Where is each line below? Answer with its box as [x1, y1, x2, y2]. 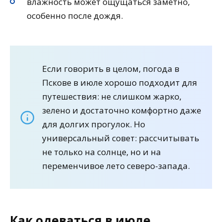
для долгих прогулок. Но [42, 118, 145, 130]
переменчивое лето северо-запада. [42, 160, 190, 171]
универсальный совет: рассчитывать [42, 132, 199, 144]
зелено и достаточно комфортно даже [42, 104, 201, 116]
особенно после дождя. [27, 9, 123, 21]
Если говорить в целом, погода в [42, 62, 179, 74]
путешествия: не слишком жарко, [42, 90, 181, 102]
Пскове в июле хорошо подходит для [42, 76, 197, 88]
